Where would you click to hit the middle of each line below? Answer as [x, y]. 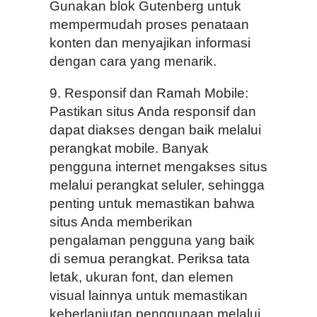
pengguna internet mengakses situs [158, 167]
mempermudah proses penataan [149, 24]
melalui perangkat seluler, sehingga [157, 185]
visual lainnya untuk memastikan [149, 296]
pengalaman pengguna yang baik [152, 241]
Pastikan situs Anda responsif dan [153, 112]
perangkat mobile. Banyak [129, 149]
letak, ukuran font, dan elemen [142, 277]
